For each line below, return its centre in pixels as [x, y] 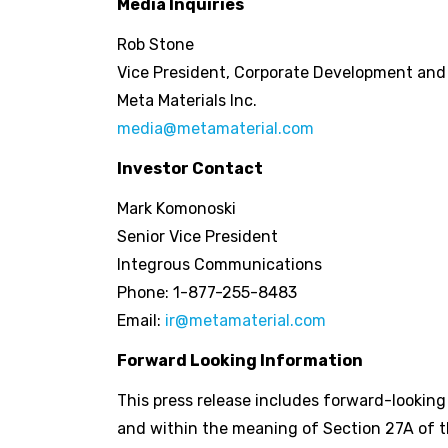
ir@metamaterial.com [245, 321]
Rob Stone [155, 45]
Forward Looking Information [240, 361]
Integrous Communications [219, 265]
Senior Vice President [197, 237]
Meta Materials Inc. [187, 101]
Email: [141, 321]
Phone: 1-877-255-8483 [207, 293]
